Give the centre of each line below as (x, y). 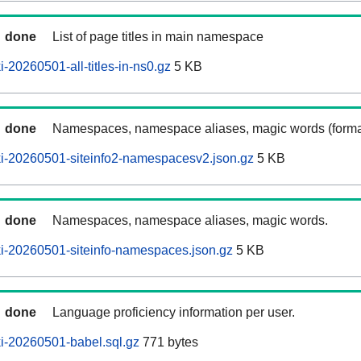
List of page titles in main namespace (158, 37)
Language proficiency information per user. (174, 313)
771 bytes (169, 342)
